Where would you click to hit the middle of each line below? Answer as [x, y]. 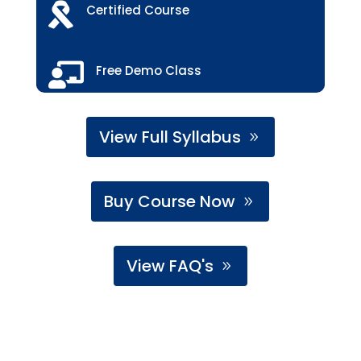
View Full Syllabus [170, 137]
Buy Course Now [170, 201]
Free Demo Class [148, 71]
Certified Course [137, 10]
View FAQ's [170, 266]
